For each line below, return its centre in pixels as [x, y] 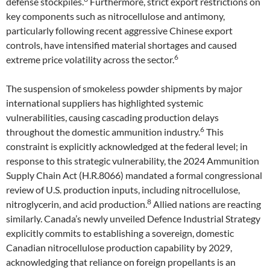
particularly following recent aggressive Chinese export [119, 30]
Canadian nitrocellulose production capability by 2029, [119, 247]
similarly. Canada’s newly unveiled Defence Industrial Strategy [133, 218]
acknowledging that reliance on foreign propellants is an [121, 262]
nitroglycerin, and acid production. [77, 204]
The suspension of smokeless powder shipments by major [124, 88]
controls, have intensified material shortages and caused [121, 45]
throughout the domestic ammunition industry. [103, 132]
